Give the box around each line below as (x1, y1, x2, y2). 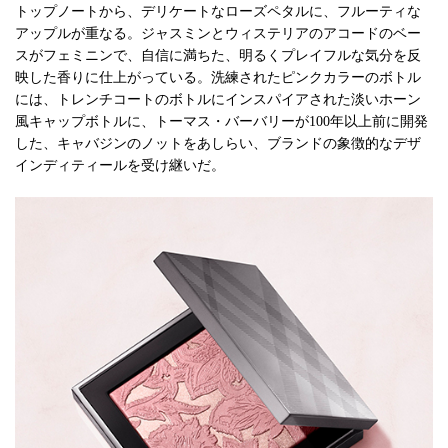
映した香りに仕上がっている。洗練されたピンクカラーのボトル (15, 69, 421, 85)
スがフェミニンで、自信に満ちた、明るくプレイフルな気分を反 (15, 47, 421, 63)
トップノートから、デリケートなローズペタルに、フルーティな (15, 3, 421, 19)
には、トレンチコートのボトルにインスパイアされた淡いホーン (15, 91, 421, 107)
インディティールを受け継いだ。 (15, 157, 225, 173)
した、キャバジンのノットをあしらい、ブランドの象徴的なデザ (15, 135, 421, 151)
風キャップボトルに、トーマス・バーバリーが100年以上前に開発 (15, 113, 428, 129)
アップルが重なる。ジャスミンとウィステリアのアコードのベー (15, 25, 421, 41)
